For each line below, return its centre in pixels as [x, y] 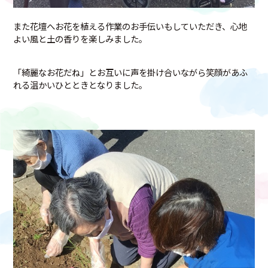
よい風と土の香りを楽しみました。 [80, 39]
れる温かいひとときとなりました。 [80, 85]
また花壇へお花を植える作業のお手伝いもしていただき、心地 [130, 26]
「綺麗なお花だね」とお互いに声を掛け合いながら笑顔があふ [131, 72]
